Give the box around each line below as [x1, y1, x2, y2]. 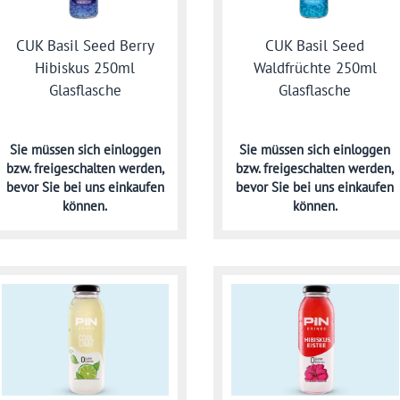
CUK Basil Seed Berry [15, 35, 154, 55]
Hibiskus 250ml [35, 57, 136, 78]
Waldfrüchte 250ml [253, 57, 377, 78]
